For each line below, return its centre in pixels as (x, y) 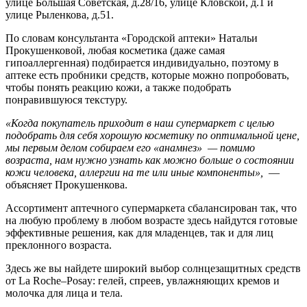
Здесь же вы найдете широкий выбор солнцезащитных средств (153, 268)
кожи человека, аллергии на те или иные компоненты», (137, 172)
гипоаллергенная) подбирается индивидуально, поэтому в (142, 62)
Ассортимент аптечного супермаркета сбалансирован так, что (151, 208)
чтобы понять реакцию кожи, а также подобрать (118, 87)
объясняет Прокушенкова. (66, 184)
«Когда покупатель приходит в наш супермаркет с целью (140, 123)
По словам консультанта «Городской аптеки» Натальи (132, 38)
